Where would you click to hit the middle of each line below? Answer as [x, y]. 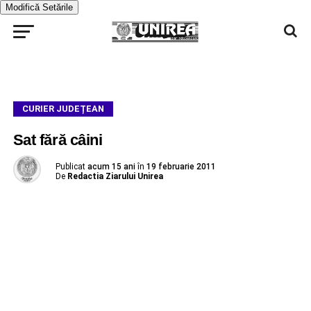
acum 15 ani [111, 167]
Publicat [70, 167]
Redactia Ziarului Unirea [115, 176]
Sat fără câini [58, 140]
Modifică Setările [39, 7]
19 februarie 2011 [181, 167]
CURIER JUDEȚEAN [63, 109]
